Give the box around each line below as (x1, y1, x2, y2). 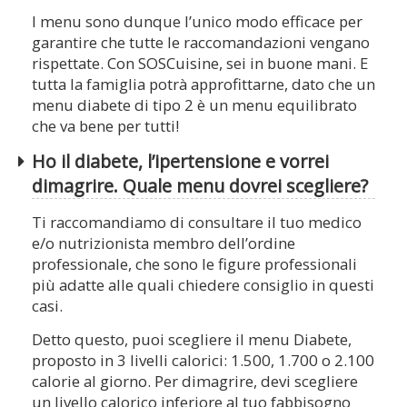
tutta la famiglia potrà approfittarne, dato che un (32, 74, 375, 95)
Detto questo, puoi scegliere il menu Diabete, (32, 329, 352, 351)
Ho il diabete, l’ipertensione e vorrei (32, 149, 329, 174)
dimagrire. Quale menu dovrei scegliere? (32, 174, 368, 199)
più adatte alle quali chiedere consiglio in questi (32, 274, 374, 296)
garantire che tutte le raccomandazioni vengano (32, 32, 370, 54)
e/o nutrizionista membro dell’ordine (32, 233, 295, 254)
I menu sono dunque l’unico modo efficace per (32, 11, 362, 33)
